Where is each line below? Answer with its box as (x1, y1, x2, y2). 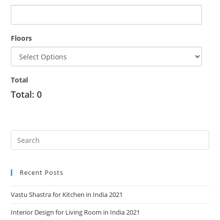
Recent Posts (20, 168, 64, 177)
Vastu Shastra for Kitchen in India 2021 (11, 190, 123, 199)
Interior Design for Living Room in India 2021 (11, 208, 140, 217)
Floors (11, 33, 32, 43)
